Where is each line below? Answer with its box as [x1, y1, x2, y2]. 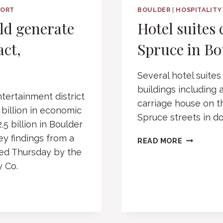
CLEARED [182, 157, 219, 166]
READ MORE [137, 136, 183, 145]
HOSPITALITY [176, 5, 222, 13]
